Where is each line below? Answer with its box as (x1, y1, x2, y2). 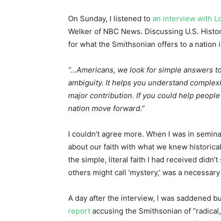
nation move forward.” (68, 103, 145, 113)
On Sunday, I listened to (68, 13, 152, 23)
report (68, 206, 90, 216)
